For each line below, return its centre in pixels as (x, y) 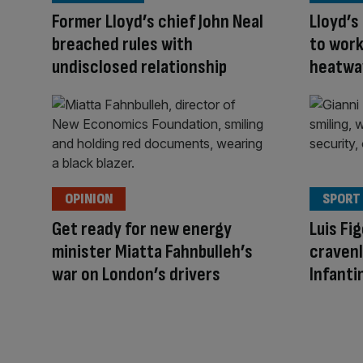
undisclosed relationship (139, 66)
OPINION (89, 199)
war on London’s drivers (136, 275)
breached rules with (122, 44)
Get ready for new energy (142, 229)
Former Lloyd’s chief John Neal (158, 21)
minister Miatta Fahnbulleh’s (152, 252)
